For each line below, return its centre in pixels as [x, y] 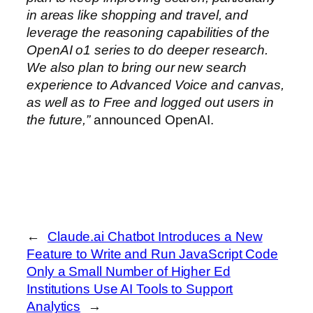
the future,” [58, 119]
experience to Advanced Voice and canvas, [155, 85]
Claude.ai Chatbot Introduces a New [155, 237]
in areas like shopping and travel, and [138, 15]
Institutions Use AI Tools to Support [130, 289]
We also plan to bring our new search [137, 67]
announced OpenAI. [152, 119]
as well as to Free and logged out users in [150, 102]
